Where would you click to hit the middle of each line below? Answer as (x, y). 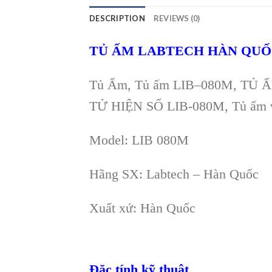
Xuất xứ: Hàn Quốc (142, 208)
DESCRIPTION (117, 19)
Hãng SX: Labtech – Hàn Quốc (174, 174)
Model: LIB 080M (139, 140)
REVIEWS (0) (177, 19)
